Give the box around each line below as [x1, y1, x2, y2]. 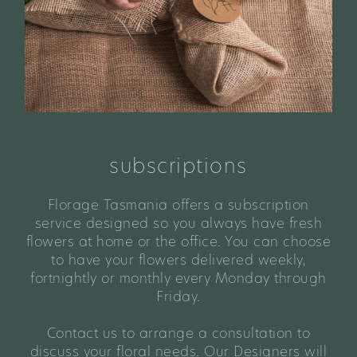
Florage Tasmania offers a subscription [47, 194, 309, 214]
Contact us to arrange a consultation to [46, 323, 311, 343]
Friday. [156, 286, 201, 306]
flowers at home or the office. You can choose [25, 231, 331, 251]
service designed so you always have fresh [34, 213, 323, 233]
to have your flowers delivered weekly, [51, 249, 306, 269]
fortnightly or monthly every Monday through [30, 268, 327, 288]
